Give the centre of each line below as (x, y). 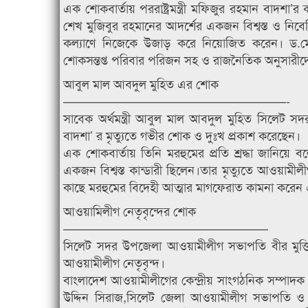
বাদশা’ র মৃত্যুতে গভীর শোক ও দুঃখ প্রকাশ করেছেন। (182, 135)
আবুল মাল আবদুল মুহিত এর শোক (141, 84)
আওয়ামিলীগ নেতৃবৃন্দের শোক (130, 211)
